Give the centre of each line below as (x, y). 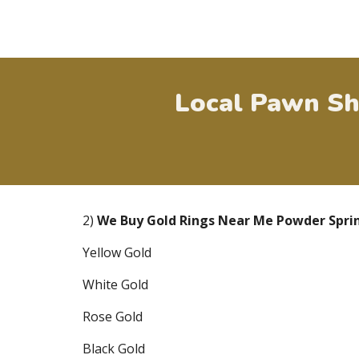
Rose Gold (112, 317)
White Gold (115, 284)
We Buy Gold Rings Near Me (186, 220)
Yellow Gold (117, 252)
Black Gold (113, 349)
